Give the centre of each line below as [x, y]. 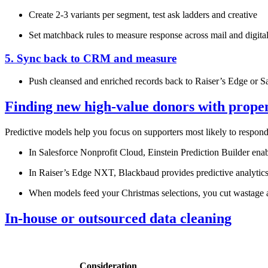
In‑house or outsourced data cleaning [118, 219]
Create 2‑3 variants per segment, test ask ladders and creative [143, 14]
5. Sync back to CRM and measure [91, 58]
